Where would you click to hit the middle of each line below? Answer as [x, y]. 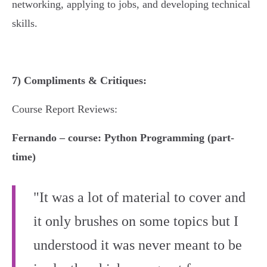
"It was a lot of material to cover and [139, 197]
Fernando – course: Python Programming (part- [123, 138]
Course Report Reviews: [65, 109]
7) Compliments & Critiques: [79, 80]
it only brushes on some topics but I [136, 221]
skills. [25, 23]
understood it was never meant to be [138, 245]
